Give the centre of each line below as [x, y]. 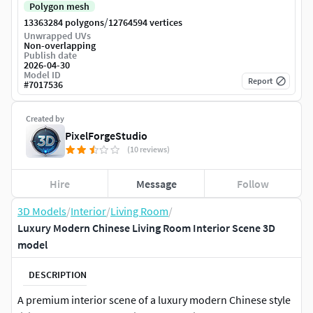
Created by [45, 119]
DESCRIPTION [58, 274]
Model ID [42, 75]
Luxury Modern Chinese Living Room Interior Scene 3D [146, 228]
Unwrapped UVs [57, 36]
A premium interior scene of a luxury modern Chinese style [154, 300]
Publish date [50, 56]
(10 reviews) [148, 150]
